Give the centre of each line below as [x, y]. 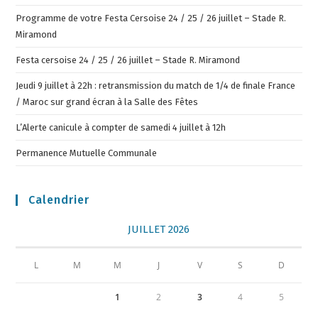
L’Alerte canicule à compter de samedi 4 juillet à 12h [121, 128]
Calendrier [59, 200]
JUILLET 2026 [159, 230]
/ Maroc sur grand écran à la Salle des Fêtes [107, 102]
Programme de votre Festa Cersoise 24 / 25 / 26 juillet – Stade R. [151, 18]
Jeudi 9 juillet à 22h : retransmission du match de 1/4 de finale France [156, 86]
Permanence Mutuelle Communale [87, 153]
